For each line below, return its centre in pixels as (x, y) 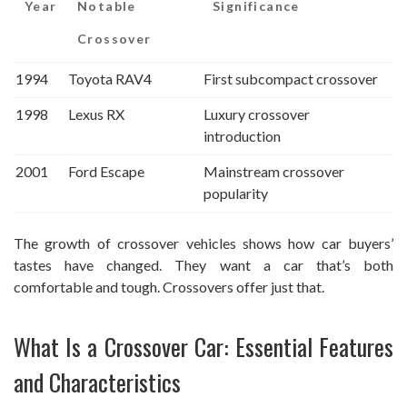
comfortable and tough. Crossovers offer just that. (169, 286)
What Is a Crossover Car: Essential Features (203, 346)
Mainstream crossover (274, 171)
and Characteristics (97, 382)
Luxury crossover (257, 114)
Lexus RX (96, 114)
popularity (236, 193)
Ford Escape (106, 171)
